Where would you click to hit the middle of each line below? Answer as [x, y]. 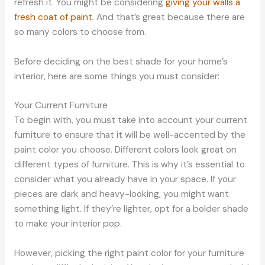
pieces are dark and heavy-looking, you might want [121, 194]
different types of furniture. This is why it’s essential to [129, 165]
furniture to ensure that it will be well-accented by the [130, 135]
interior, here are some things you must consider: [117, 76]
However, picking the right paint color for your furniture [129, 253]
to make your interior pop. [68, 224]
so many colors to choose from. [80, 32]
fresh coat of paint [53, 17]
